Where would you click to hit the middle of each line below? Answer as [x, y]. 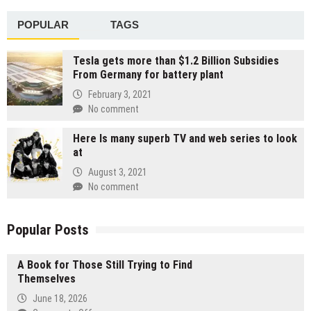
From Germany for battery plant [148, 75]
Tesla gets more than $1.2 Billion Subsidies [176, 61]
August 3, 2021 [118, 172]
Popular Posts [48, 230]
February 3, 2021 [120, 94]
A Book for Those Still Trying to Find [105, 265]
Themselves [47, 279]
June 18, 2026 [60, 298]
